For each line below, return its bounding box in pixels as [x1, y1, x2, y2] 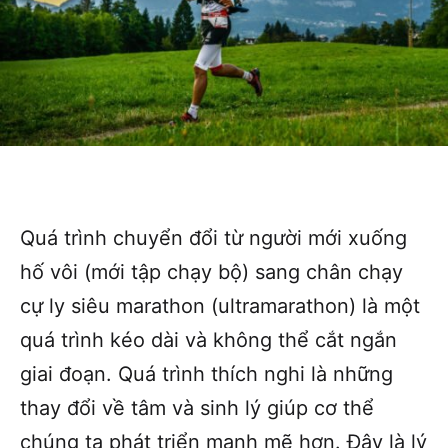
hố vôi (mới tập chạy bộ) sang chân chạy [20, 259, 403, 284]
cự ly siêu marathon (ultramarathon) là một [20, 293, 420, 318]
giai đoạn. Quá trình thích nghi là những [20, 361, 393, 386]
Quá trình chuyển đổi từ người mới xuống [20, 225, 407, 250]
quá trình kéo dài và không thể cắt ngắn [20, 327, 397, 352]
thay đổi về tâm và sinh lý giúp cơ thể [20, 395, 374, 420]
